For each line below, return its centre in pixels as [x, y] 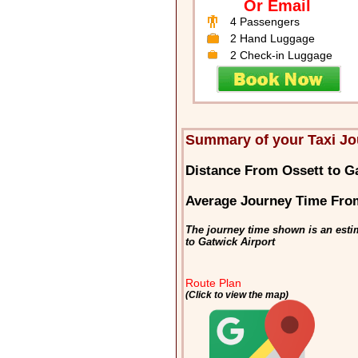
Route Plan [214, 283]
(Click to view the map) [237, 295]
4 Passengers [265, 22]
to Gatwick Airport [231, 242]
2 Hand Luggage [272, 39]
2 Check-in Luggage [281, 56]
